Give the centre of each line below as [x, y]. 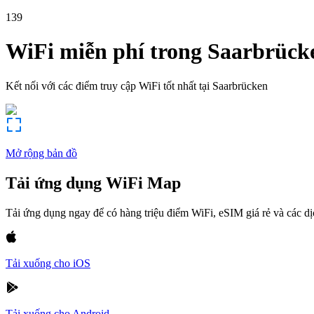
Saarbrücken [240, 86]
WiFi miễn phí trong [104, 52]
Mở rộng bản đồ [41, 153]
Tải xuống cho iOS [48, 263]
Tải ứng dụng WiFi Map [93, 183]
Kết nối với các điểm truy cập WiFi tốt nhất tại [108, 86]
